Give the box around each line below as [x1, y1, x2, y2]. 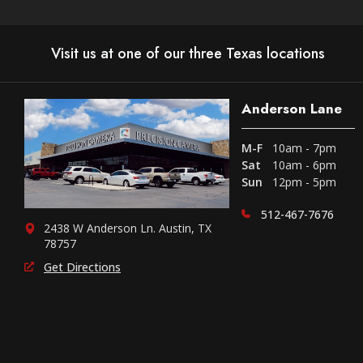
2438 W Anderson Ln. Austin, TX [44, 220, 211, 237]
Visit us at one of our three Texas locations [51, 42, 325, 64]
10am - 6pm [271, 156, 336, 173]
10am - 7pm [271, 139, 336, 156]
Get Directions [44, 259, 121, 275]
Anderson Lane [241, 98, 342, 118]
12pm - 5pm [271, 173, 336, 190]
